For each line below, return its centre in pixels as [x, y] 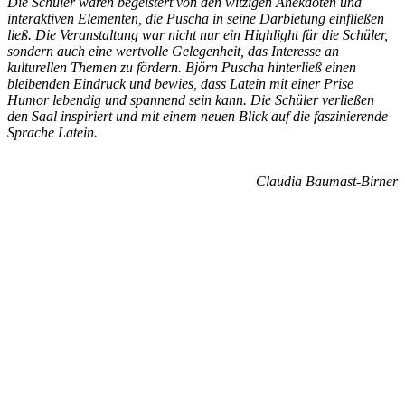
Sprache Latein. [52, 132]
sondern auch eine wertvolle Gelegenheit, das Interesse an [173, 51]
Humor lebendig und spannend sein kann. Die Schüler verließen [191, 99]
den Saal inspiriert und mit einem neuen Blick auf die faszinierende [198, 116]
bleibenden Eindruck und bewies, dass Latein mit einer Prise [180, 83]
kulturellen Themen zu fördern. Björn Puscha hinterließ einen [182, 67]
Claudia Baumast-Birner [327, 181]
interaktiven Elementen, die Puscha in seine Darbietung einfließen [196, 18]
